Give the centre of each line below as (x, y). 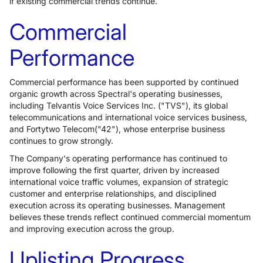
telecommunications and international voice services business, (128, 117)
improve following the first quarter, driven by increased (114, 170)
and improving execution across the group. (92, 229)
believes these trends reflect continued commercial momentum (130, 217)
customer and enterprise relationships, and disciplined (113, 193)
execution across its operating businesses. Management (117, 205)
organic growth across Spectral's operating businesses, (116, 94)
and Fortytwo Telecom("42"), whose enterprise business (117, 129)
